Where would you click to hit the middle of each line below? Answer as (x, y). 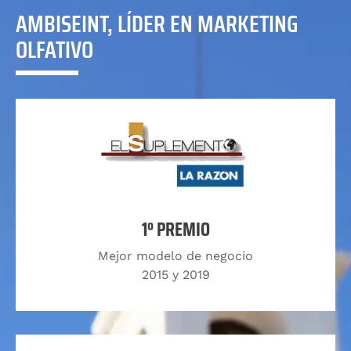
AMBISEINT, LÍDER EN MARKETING (157, 24)
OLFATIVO (54, 49)
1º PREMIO (175, 229)
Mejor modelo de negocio (175, 255)
